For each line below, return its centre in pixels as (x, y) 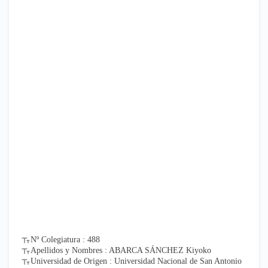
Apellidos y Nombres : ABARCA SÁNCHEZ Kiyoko (121, 250)
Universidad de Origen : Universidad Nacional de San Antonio (136, 261)
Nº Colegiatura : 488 (65, 239)
